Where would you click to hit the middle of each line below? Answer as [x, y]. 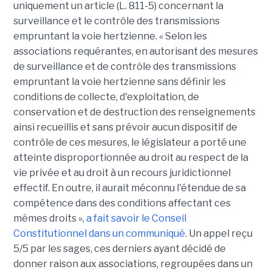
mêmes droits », [49, 219]
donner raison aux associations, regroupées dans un [133, 264]
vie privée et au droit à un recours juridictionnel [122, 173]
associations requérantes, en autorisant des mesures [135, 52]
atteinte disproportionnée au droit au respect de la [131, 158]
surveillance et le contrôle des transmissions [116, 21]
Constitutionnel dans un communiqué [99, 234]
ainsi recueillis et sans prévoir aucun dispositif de [125, 127]
